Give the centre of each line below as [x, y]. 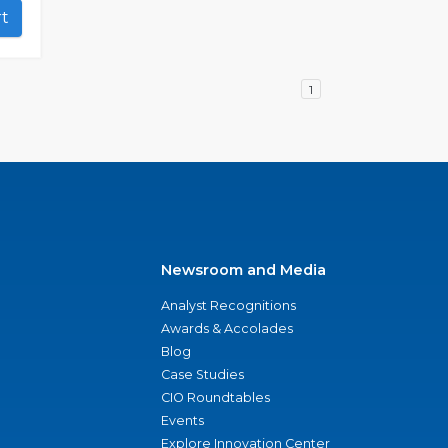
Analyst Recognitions [228, 305]
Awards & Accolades [227, 328]
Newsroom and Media [243, 270]
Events [182, 420]
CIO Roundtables [215, 397]
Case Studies [202, 374]
